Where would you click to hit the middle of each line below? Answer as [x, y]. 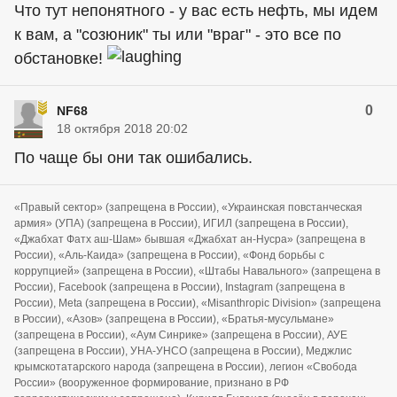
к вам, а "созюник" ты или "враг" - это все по [178, 34]
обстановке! [61, 58]
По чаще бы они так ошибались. [133, 157]
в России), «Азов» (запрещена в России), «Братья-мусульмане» [174, 319]
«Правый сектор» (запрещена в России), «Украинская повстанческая [188, 207]
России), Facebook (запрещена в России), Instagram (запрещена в [179, 287]
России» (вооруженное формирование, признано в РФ [152, 382]
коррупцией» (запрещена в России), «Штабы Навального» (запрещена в [197, 271]
